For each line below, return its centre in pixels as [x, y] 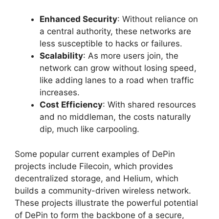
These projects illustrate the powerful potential [106, 203]
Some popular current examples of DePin [95, 154]
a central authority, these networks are [115, 32]
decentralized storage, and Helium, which [97, 178]
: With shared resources [149, 105]
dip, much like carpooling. [89, 129]
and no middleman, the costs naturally [115, 117]
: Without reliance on [158, 19]
